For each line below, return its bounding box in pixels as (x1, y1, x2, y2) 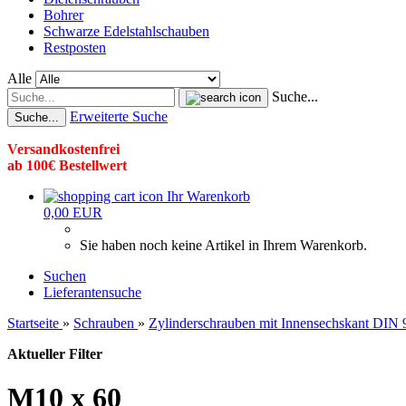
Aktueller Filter (7, 346, 102, 362)
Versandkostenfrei (7, 141, 120, 157)
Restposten (43, 40, 106, 55)
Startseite (7, 315, 59, 331)
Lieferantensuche (43, 285, 141, 300)
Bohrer (43, 7, 83, 23)
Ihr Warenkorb (167, 188, 250, 204)
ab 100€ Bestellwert (7, 158, 127, 173)
